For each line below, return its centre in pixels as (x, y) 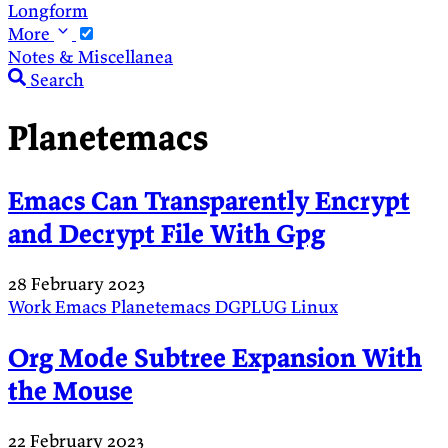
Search (57, 79)
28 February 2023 (76, 284)
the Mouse (70, 390)
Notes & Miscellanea (90, 56)
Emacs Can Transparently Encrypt (209, 200)
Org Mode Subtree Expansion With (215, 357)
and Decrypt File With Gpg (166, 233)
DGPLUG (253, 307)
